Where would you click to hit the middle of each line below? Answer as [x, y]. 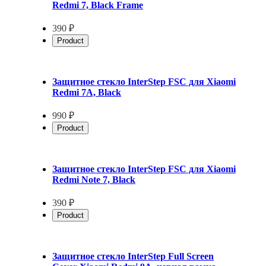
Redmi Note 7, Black [94, 179]
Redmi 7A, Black [87, 92]
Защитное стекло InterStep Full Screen [133, 256]
